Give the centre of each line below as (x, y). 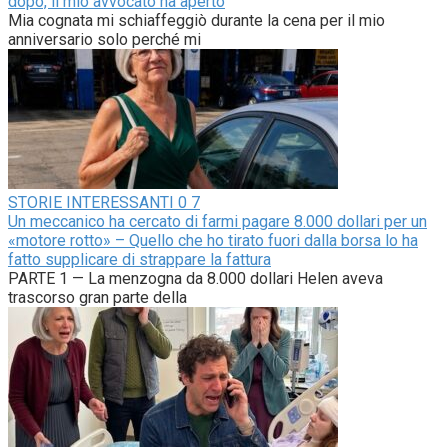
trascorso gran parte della (97, 297)
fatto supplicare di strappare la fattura (139, 259)
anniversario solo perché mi (104, 39)
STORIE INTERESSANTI (91, 202)
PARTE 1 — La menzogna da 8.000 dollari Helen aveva (195, 278)
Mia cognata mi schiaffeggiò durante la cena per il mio (196, 20)
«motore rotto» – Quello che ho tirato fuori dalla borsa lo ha (213, 240)
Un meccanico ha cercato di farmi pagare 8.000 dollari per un (217, 221)
